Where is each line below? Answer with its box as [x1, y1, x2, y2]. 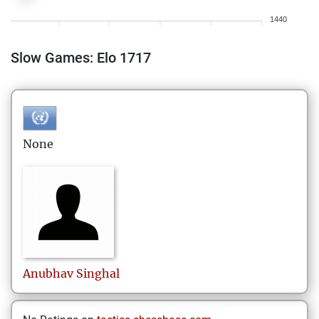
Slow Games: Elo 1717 [11, 49, 151, 66]
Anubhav [23, 266, 73, 281]
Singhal [76, 266, 120, 281]
